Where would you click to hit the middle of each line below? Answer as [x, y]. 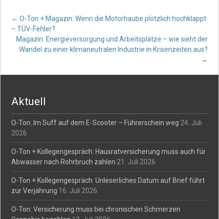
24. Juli [191, 123]
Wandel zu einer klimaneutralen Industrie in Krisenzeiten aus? [113, 49]
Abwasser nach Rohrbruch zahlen [64, 162]
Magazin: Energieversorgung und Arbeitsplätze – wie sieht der [112, 39]
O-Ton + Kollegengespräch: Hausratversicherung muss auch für [109, 152]
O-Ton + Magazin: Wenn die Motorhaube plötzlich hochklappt [112, 19]
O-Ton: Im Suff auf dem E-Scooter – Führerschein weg [95, 123]
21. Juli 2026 [136, 162]
